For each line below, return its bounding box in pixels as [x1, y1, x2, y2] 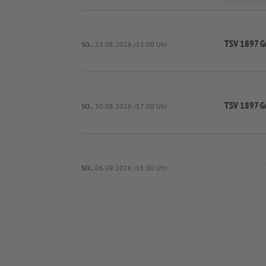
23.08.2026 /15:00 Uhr [95, 39, 168, 49]
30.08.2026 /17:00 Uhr [95, 101, 168, 110]
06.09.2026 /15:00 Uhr [95, 163, 168, 172]
